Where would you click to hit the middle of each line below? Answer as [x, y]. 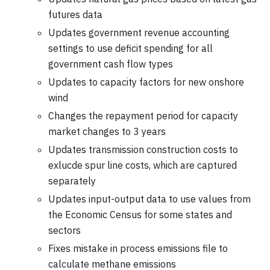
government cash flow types [111, 64]
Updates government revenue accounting [139, 32]
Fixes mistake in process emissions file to [138, 248]
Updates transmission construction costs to [143, 149]
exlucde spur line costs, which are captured [143, 165]
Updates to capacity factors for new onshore [146, 82]
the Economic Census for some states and [140, 214]
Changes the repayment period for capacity [143, 115]
